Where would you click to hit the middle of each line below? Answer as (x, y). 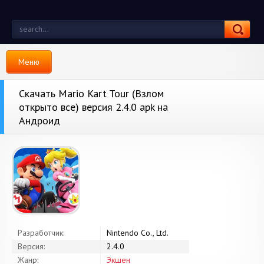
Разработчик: (41, 233)
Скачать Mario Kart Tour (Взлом (91, 93)
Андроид (39, 121)
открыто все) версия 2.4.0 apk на (93, 107)
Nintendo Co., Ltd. (138, 233)
